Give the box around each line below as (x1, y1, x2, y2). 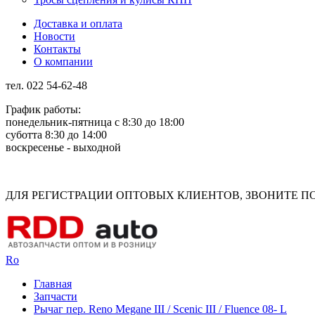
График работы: (6, 103, 81, 115)
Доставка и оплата (34, 17, 122, 30)
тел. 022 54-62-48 (6, 79, 87, 91)
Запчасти (34, 290, 77, 303)
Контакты (34, 42, 81, 55)
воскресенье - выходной (6, 141, 121, 153)
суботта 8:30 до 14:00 (6, 128, 107, 141)
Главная (34, 278, 72, 290)
